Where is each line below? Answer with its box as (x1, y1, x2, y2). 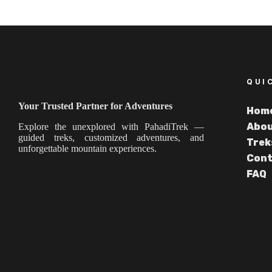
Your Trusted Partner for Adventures (18, 101, 172, 112)
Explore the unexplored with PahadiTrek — (18, 121, 204, 132)
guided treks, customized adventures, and (18, 132, 204, 143)
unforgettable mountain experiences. (18, 143, 157, 154)
